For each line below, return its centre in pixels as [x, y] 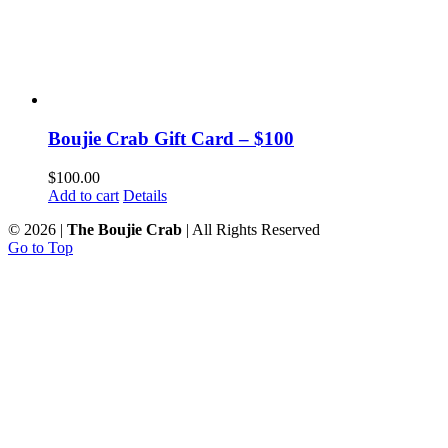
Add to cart [83, 195]
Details [145, 195]
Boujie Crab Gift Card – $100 [171, 139]
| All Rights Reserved [251, 229]
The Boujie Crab [124, 229]
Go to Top [40, 247]
